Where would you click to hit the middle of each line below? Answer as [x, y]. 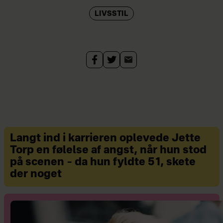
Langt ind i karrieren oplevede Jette [105, 139]
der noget [36, 175]
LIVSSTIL [111, 14]
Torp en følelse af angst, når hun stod [108, 151]
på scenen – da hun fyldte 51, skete [103, 163]
